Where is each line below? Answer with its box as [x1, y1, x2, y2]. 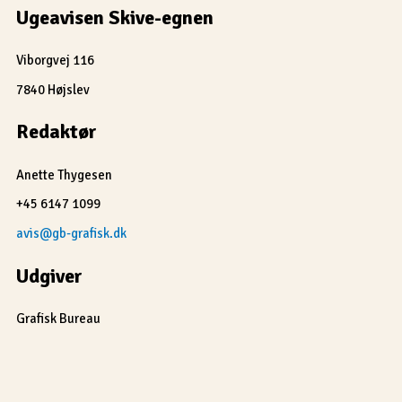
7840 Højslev [16, 81, 90, 98]
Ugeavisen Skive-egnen [16, 4, 214, 30]
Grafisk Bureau [16, 310, 100, 328]
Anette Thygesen [16, 166, 112, 183]
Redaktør [16, 119, 97, 144]
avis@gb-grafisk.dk [16, 225, 127, 242]
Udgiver [16, 263, 83, 288]
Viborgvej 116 [16, 52, 94, 69]
